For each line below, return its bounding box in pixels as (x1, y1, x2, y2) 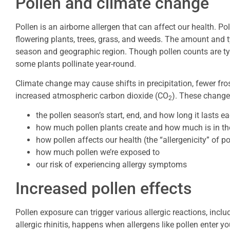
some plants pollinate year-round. (15, 59, 136, 69)
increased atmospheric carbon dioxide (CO (15, 91, 168, 101)
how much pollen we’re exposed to (36, 147, 160, 158)
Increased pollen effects (15, 178, 191, 198)
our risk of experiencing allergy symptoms (36, 160, 187, 170)
